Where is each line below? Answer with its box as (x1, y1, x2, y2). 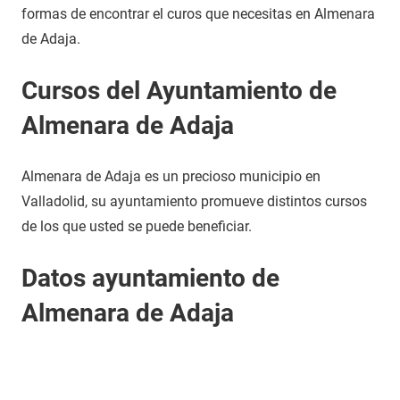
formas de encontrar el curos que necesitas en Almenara (21, 5, 375, 22)
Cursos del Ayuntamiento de (21, 76, 337, 105)
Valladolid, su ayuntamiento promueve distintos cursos (21, 193, 367, 210)
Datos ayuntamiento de (21, 263, 279, 293)
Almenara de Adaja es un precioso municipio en (21, 168, 321, 185)
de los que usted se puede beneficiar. (21, 218, 252, 235)
